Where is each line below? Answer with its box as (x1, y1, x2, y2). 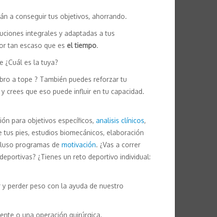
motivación (62, 140, 96, 149)
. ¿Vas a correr (96, 140, 140, 149)
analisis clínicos (96, 116, 144, 125)
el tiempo (67, 41, 96, 50)
